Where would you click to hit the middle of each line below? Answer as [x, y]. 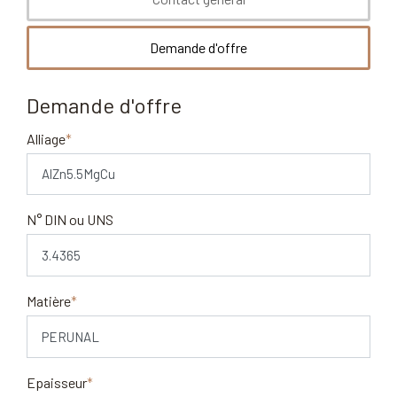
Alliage [46, 138]
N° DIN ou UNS [70, 220]
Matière [49, 301]
